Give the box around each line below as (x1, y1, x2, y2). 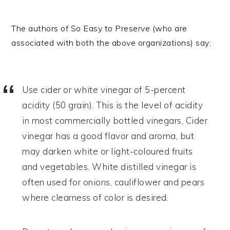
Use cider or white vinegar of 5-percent (22, 84, 186, 95)
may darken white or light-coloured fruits (22, 145, 193, 157)
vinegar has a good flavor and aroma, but (22, 130, 195, 141)
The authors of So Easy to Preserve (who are (11, 23, 187, 33)
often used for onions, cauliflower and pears (22, 176, 205, 187)
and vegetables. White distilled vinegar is (22, 161, 197, 172)
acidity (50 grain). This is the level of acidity (22, 99, 203, 110)
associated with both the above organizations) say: (11, 37, 212, 48)
